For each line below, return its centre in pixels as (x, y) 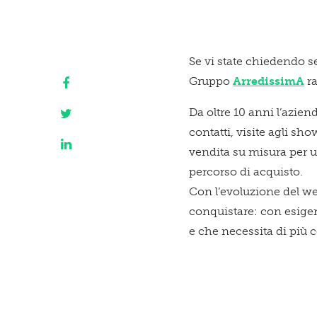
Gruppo (211, 81)
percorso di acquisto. (246, 172)
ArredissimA (269, 81)
